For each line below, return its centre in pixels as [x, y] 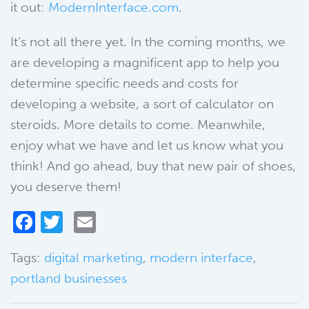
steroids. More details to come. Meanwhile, [138, 124]
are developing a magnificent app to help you [145, 62]
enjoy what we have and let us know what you [147, 145]
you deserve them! [66, 187]
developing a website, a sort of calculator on [142, 104]
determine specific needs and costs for [124, 83]
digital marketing [93, 258]
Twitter [97, 222]
